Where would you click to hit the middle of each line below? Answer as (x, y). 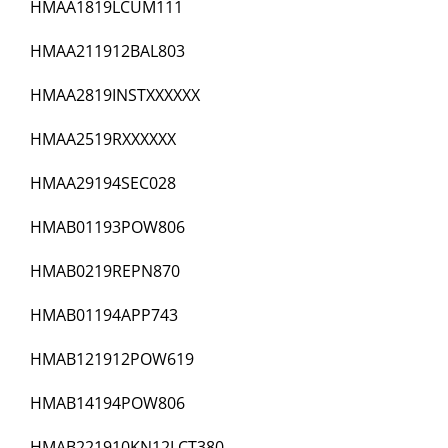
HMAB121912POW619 (112, 359)
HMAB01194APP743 (104, 315)
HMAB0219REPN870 (105, 271)
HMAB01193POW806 (107, 227)
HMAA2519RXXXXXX (103, 139)
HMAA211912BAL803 (107, 51)
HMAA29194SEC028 (103, 183)
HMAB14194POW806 (107, 403)
